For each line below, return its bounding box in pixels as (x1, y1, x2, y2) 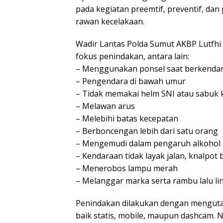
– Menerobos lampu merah (76, 162, 178, 174)
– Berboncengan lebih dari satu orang (76, 125, 218, 136)
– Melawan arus (76, 100, 135, 111)
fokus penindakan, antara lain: (76, 50, 189, 62)
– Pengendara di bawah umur (76, 75, 186, 87)
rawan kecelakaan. (76, 15, 144, 27)
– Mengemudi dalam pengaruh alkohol (76, 137, 221, 149)
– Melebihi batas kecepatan (76, 112, 178, 124)
